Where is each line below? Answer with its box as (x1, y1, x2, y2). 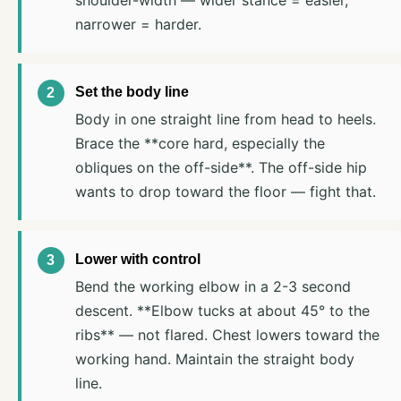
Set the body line (74, 83, 189, 99)
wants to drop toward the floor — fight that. (74, 182, 376, 200)
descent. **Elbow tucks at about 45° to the (74, 301, 370, 320)
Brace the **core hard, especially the (74, 133, 325, 152)
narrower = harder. (74, 14, 201, 33)
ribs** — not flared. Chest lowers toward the (74, 325, 380, 344)
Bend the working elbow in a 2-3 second (74, 277, 351, 295)
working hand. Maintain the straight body (74, 349, 354, 368)
